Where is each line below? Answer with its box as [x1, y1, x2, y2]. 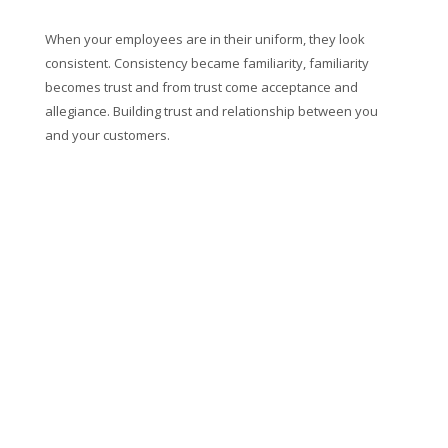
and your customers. [44, 125, 170, 144]
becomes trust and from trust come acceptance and [44, 77, 358, 96]
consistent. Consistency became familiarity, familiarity [44, 53, 369, 72]
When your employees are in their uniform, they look [44, 29, 365, 48]
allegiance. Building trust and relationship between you [44, 101, 378, 120]
